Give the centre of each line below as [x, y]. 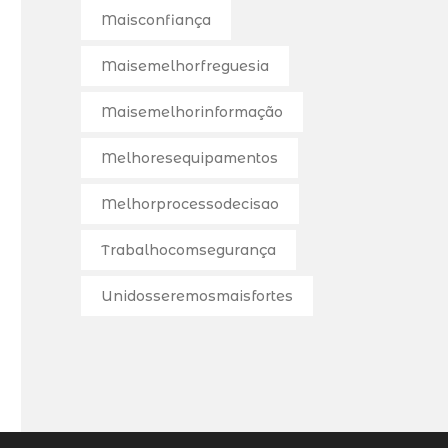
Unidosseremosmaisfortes [197, 295]
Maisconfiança [156, 19]
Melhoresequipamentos [189, 157]
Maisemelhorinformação [192, 111]
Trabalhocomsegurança [188, 249]
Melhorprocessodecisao [190, 203]
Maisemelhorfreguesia [185, 65]
